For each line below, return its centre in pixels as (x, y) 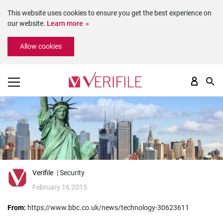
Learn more (65, 23)
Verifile (43, 173)
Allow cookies (41, 46)
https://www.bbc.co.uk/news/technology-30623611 (108, 208)
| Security (71, 173)
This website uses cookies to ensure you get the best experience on (110, 13)
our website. (27, 23)
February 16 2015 (60, 187)
